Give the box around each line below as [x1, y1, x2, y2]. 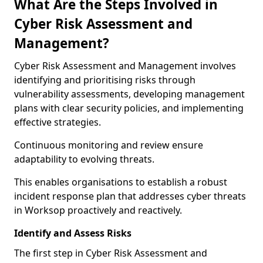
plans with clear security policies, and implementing [14, 102, 244, 114]
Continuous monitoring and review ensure [14, 139, 203, 151]
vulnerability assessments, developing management [14, 87, 245, 100]
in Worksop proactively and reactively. [14, 204, 182, 217]
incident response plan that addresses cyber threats [14, 190, 246, 203]
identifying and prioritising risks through [14, 73, 195, 86]
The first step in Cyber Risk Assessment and [14, 247, 207, 259]
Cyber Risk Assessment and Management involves [14, 59, 236, 72]
